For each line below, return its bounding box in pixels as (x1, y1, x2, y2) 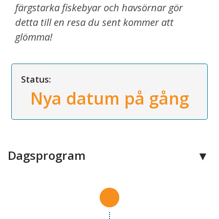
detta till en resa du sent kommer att (15, 16, 174, 29)
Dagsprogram (8, 147, 86, 163)
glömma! (15, 30, 52, 44)
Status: (21, 73, 51, 85)
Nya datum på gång (30, 87, 189, 109)
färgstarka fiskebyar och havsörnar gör (15, 1, 183, 15)
